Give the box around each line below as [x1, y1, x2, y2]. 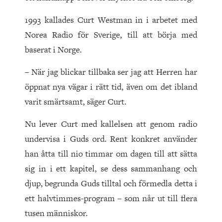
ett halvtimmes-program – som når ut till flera [25, 192, 197, 205]
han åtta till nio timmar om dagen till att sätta [25, 148, 197, 160]
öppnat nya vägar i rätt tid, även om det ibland [25, 81, 197, 93]
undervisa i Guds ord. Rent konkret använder [25, 133, 197, 145]
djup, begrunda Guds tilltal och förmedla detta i [25, 177, 197, 190]
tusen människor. [25, 207, 88, 220]
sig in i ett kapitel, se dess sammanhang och [25, 163, 197, 175]
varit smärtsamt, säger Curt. [25, 96, 126, 108]
